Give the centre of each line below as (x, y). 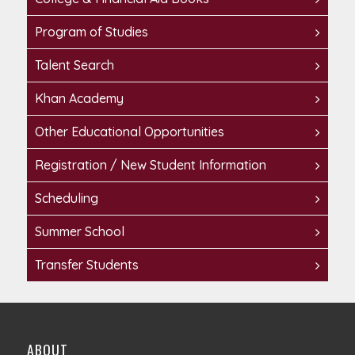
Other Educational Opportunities (129, 132)
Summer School (79, 231)
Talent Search (74, 65)
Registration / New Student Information (150, 165)
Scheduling (66, 198)
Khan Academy (79, 98)
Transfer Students (86, 265)
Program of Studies (91, 32)
